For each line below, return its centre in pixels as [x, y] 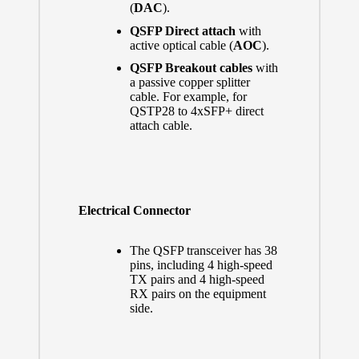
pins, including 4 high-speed [201, 265]
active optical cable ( [181, 45]
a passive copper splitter [190, 82]
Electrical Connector [134, 211]
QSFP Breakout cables [192, 67]
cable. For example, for [188, 96]
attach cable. [161, 125]
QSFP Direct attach [182, 30]
